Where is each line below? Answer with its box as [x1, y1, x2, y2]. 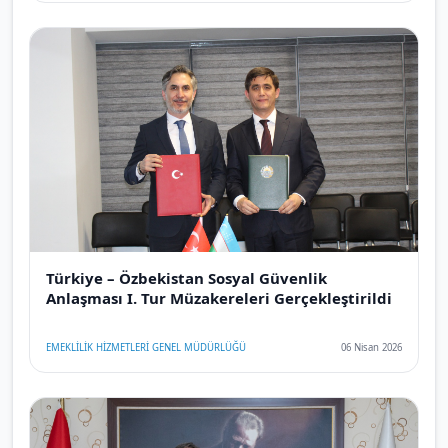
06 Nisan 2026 [341, 340, 402, 354]
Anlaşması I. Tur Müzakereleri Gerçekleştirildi [46, 287, 392, 308]
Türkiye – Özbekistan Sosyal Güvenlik [46, 267, 327, 288]
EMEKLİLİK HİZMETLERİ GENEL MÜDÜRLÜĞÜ [46, 340, 246, 354]
